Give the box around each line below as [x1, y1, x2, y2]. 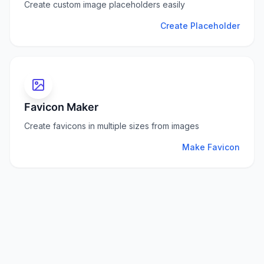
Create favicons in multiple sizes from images [24, 121, 199, 131]
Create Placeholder [160, 21, 240, 31]
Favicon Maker [24, 101, 98, 113]
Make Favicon [182, 142, 240, 152]
